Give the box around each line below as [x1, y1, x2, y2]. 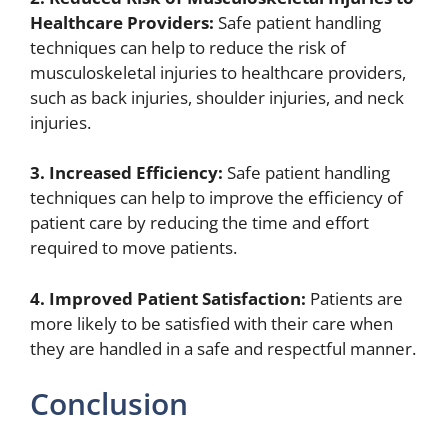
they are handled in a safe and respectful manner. [30, 336, 416, 360]
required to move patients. [30, 236, 237, 260]
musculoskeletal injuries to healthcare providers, [30, 60, 406, 84]
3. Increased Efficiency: [30, 161, 223, 185]
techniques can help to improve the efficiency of [30, 186, 403, 210]
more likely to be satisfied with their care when [30, 311, 393, 335]
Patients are [306, 286, 403, 310]
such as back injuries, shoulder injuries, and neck [30, 85, 404, 109]
